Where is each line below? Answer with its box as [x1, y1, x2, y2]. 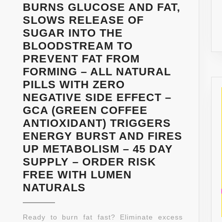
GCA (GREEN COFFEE [23, 104, 148, 117]
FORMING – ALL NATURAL [23, 65, 171, 78]
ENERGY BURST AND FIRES [23, 130, 182, 143]
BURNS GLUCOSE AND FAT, [23, 1, 180, 14]
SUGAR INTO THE [23, 27, 123, 40]
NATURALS [23, 181, 86, 194]
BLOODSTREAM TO [23, 40, 133, 53]
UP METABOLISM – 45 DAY [23, 143, 173, 156]
